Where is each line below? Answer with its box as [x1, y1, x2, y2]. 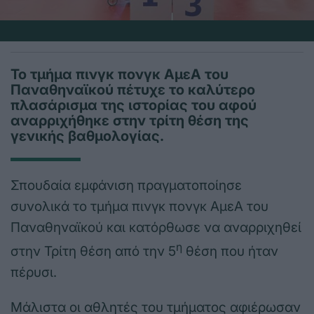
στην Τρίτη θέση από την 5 [11, 243, 176, 260]
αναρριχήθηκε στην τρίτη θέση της [11, 112, 249, 130]
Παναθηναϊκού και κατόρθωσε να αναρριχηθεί [11, 219, 301, 236]
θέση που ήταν [182, 243, 278, 260]
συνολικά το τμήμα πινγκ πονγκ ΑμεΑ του [11, 198, 268, 215]
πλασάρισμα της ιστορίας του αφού [11, 97, 257, 114]
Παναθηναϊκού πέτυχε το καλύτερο [11, 81, 255, 99]
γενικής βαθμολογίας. [11, 128, 164, 145]
